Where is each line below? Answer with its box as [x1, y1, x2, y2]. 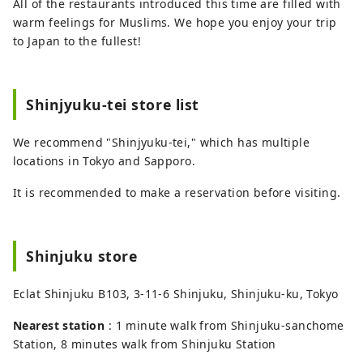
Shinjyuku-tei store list [26, 94, 199, 114]
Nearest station [13, 317, 105, 333]
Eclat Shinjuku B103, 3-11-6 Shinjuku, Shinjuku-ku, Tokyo [13, 285, 339, 301]
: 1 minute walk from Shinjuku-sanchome [105, 317, 344, 333]
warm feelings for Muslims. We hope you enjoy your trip [13, 14, 337, 30]
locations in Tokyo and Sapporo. [13, 152, 196, 169]
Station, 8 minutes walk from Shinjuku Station [13, 335, 276, 352]
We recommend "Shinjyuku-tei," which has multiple [13, 134, 310, 150]
